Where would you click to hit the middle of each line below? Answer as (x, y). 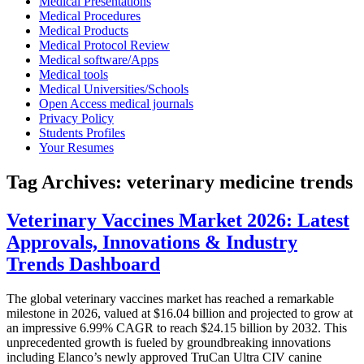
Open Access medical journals (116, 104)
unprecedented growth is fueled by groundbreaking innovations (169, 342)
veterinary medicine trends (240, 182)
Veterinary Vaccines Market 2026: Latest (178, 220)
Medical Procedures (90, 16)
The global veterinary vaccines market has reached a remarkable (170, 298)
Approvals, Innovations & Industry (152, 242)
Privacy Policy (76, 118)
